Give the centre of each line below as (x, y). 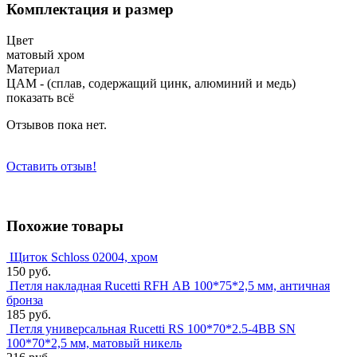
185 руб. (29, 314)
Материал (33, 69)
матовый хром (45, 55)
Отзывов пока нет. (57, 125)
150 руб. (29, 271)
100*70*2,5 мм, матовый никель (94, 343)
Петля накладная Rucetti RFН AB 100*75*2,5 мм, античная (170, 285)
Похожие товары (65, 226)
